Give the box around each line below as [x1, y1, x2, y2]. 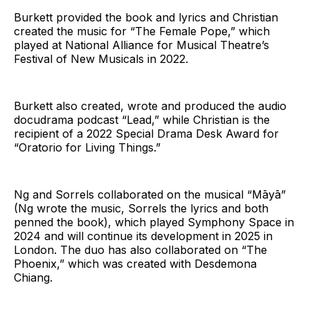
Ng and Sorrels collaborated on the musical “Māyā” [14, 187, 286, 201]
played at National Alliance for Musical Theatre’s [14, 37, 269, 52]
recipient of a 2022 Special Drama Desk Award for [14, 126, 279, 140]
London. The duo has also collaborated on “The [14, 242, 267, 257]
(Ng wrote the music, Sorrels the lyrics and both [14, 201, 268, 215]
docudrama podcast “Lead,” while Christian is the [14, 112, 270, 127]
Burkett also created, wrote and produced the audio [14, 98, 286, 113]
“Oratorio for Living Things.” [14, 140, 161, 154]
